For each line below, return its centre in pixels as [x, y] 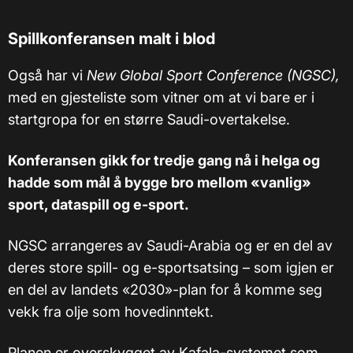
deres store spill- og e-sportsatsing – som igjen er [171, 268]
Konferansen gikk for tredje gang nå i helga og [164, 161]
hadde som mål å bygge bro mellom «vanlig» [160, 183]
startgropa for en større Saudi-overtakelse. [149, 120]
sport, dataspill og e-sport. [98, 205]
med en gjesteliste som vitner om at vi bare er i [161, 98]
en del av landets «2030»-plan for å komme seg [165, 290]
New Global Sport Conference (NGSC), [213, 76]
